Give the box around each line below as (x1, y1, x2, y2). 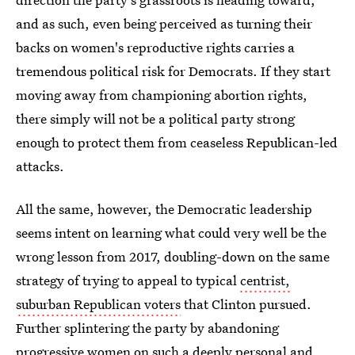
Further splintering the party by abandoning (16, 319, 279, 338)
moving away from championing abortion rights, (16, 86, 307, 105)
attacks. (16, 157, 64, 176)
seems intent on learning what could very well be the (16, 223, 326, 242)
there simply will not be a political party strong (16, 109, 295, 128)
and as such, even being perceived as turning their (16, 14, 312, 33)
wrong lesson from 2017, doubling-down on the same (16, 247, 330, 266)
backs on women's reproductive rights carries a (16, 38, 295, 57)
